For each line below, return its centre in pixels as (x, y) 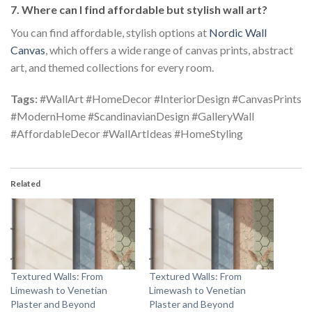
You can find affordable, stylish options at (110, 32)
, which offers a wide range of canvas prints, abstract (169, 49)
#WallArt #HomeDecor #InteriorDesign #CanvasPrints (170, 99)
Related (25, 184)
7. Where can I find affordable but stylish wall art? (139, 9)
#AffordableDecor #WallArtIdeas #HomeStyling (127, 134)
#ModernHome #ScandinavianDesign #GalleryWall (132, 116)
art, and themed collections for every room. (112, 67)
